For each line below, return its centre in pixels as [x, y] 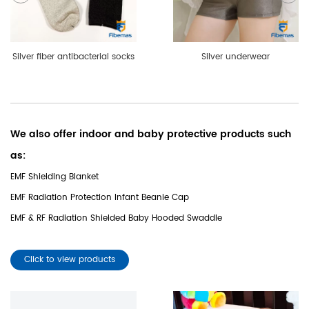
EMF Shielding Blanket [54, 177]
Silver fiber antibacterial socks [73, 57]
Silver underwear [236, 57]
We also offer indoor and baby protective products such [151, 134]
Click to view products [70, 260]
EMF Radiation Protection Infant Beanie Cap [100, 198]
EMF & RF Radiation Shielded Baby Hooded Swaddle [116, 219]
